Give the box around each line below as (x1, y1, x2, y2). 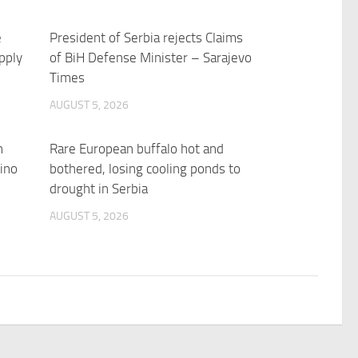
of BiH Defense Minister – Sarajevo (50, 49, 253, 66)
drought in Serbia (50, 181, 149, 197)
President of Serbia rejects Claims (50, 29, 244, 46)
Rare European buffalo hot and (50, 141, 225, 157)
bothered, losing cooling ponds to (50, 161, 241, 177)
